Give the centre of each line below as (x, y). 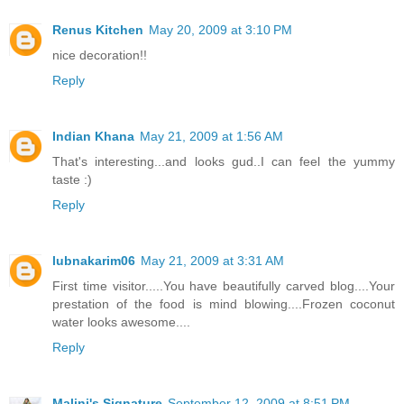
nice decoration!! (100, 55)
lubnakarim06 (94, 260)
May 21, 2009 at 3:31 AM (212, 260)
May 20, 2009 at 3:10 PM (220, 29)
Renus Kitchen (98, 29)
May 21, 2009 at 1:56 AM (211, 136)
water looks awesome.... (121, 321)
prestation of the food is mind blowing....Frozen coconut (224, 303)
